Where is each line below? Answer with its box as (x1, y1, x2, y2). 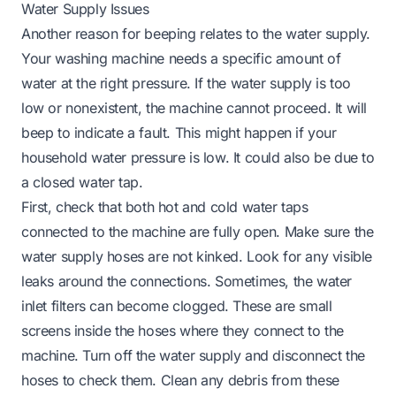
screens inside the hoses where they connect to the (21, 321, 345, 339)
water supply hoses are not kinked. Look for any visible (21, 247, 373, 265)
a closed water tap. (21, 172, 143, 191)
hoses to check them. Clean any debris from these (21, 370, 339, 389)
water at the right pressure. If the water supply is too (21, 73, 352, 92)
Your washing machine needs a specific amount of (21, 49, 341, 67)
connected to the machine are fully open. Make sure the (21, 222, 374, 240)
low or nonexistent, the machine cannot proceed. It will (21, 98, 368, 117)
